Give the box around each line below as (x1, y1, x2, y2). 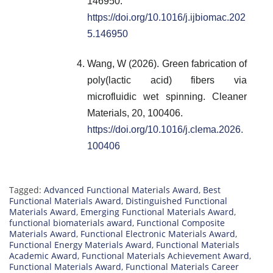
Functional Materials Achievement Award (82, 250, 249, 262)
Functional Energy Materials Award (9, 239, 152, 251)
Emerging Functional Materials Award (80, 206, 234, 218)
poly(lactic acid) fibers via (87, 75, 247, 86)
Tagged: (9, 184, 44, 196)
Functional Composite (136, 217, 225, 229)
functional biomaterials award (9, 217, 132, 229)
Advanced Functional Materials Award (44, 184, 199, 196)
